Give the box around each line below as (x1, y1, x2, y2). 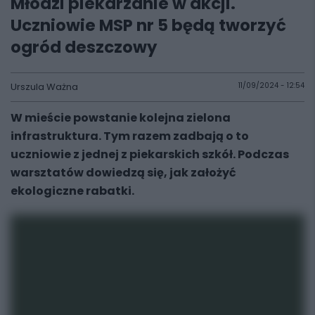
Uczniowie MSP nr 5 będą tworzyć (11, 14, 286, 37)
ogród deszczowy (11, 36, 157, 58)
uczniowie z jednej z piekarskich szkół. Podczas (11, 146, 289, 162)
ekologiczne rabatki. (11, 183, 134, 199)
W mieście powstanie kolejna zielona (11, 110, 231, 126)
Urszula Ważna (11, 80, 78, 94)
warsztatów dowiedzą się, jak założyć (11, 165, 236, 181)
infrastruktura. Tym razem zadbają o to (11, 128, 249, 144)
